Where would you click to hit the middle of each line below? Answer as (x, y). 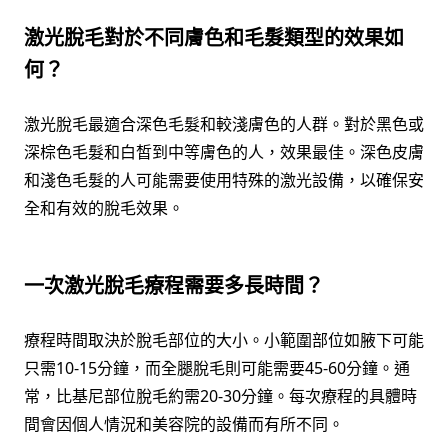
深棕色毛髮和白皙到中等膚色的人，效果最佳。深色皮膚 (224, 152)
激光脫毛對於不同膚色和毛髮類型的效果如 (214, 38)
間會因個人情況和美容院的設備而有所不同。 (184, 424)
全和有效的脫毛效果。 (104, 208)
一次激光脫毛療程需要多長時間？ (174, 286)
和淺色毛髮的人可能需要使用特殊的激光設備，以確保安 (224, 180)
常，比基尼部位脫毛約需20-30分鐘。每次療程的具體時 (220, 396)
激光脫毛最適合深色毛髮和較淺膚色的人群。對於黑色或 (224, 124)
